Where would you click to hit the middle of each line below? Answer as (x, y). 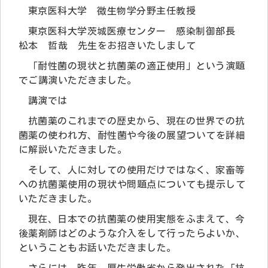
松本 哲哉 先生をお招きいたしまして (107, 45)
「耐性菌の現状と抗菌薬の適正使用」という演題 (137, 66)
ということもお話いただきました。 (98, 247)
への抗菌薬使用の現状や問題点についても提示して (132, 184)
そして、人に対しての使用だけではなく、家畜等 (137, 170)
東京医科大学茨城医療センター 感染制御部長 (137, 31)
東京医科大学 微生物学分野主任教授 (112, 10)
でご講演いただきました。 (78, 80)
